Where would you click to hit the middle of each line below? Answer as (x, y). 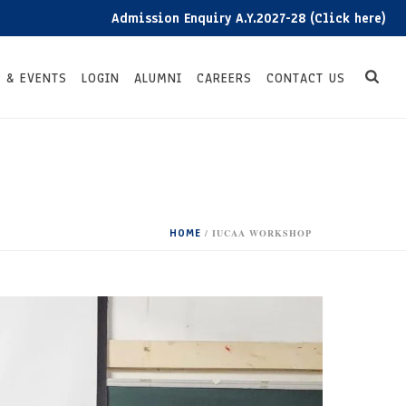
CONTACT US (306, 78)
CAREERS (225, 78)
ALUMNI (159, 78)
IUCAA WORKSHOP (262, 233)
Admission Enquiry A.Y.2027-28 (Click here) (205, 19)
